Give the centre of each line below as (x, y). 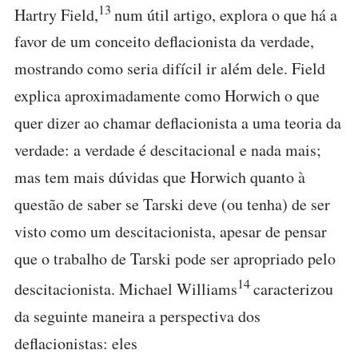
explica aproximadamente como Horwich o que (167, 96)
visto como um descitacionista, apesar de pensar (171, 232)
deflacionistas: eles (76, 344)
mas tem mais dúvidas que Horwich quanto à (160, 177)
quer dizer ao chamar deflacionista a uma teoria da (178, 123)
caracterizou (293, 289)
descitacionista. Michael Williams (126, 289)
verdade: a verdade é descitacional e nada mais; (168, 150)
